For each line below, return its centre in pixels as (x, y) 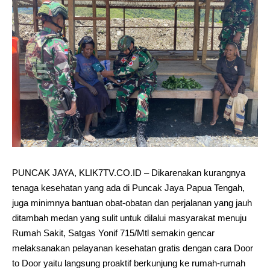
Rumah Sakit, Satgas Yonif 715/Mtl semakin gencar (113, 233)
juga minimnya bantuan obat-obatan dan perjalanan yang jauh (132, 203)
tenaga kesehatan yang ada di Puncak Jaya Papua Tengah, (128, 188)
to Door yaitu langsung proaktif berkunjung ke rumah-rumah (129, 263)
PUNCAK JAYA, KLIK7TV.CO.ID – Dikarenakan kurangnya (129, 173)
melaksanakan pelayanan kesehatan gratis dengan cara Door (133, 248)
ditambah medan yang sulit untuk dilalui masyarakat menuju (129, 218)
